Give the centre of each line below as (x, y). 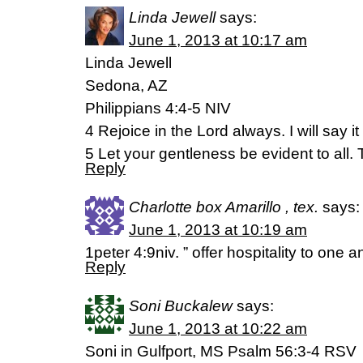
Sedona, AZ (126, 85)
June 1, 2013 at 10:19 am (218, 230)
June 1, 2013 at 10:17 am (218, 40)
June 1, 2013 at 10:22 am (218, 329)
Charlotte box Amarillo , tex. (224, 207)
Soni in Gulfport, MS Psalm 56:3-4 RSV (221, 351)
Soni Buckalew (181, 306)
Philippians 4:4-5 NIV (158, 108)
